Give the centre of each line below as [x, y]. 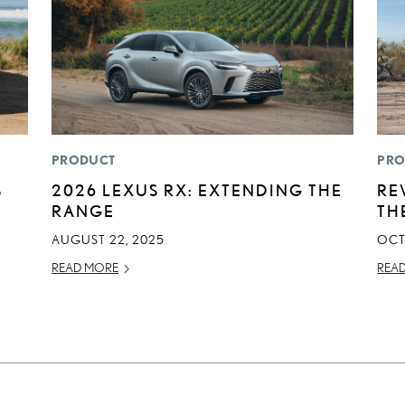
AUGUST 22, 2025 [108, 240]
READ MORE [85, 268]
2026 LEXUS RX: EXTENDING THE [198, 190]
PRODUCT [84, 160]
